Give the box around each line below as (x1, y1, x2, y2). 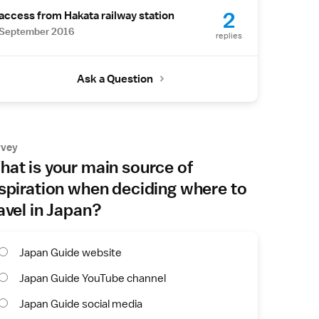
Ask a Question (77, 71, 153, 86)
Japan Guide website (19, 245, 122, 260)
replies (216, 30, 243, 42)
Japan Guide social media (19, 296, 142, 311)
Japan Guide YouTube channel (19, 271, 166, 286)
